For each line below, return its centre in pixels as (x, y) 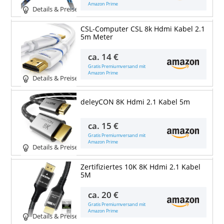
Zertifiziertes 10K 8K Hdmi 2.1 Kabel (140, 167)
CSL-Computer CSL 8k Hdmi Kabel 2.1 (142, 29)
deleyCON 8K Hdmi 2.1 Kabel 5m (135, 102)
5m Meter (96, 37)
